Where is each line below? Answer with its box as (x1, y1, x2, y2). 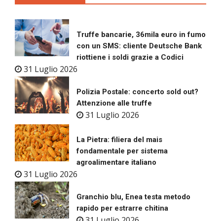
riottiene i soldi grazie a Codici (76, 53, 184, 62)
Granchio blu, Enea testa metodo (76, 192, 190, 202)
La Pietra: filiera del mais (76, 135, 162, 145)
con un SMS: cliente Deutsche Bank (76, 41, 202, 51)
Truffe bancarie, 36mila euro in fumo (76, 30, 206, 39)
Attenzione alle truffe (76, 99, 152, 108)
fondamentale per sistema (76, 147, 168, 156)
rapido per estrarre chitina (76, 204, 168, 213)
